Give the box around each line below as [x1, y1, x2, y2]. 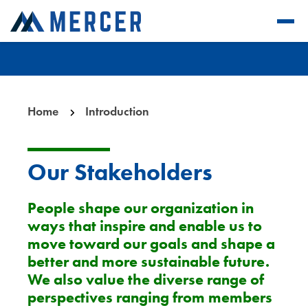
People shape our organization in [27, 199, 254, 217]
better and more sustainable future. [27, 252, 269, 271]
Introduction [85, 104, 149, 119]
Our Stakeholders [27, 157, 212, 186]
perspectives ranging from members [27, 288, 272, 307]
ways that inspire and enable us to [27, 217, 262, 235]
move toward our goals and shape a [27, 234, 275, 253]
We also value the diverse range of [27, 270, 264, 289]
